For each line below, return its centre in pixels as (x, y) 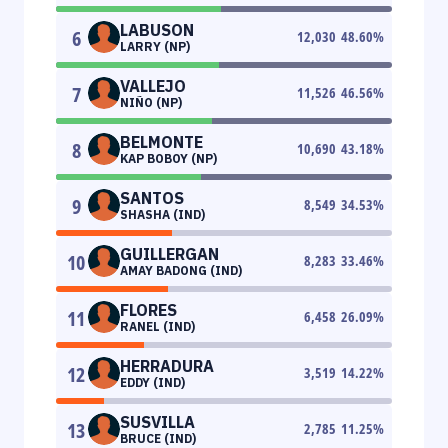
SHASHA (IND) (162, 214)
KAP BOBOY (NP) (168, 158)
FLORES (148, 309)
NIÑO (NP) (151, 102)
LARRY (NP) (155, 46)
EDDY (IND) (152, 382)
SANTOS (152, 197)
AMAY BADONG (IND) (181, 270)
